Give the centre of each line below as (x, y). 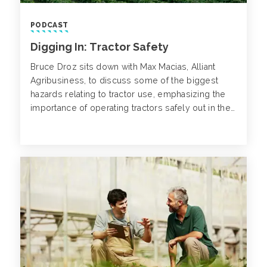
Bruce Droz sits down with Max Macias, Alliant (123, 66)
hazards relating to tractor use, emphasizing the (128, 94)
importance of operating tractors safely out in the (131, 108)
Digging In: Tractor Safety (100, 46)
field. (41, 121)
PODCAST (49, 25)
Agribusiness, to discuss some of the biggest (125, 80)
